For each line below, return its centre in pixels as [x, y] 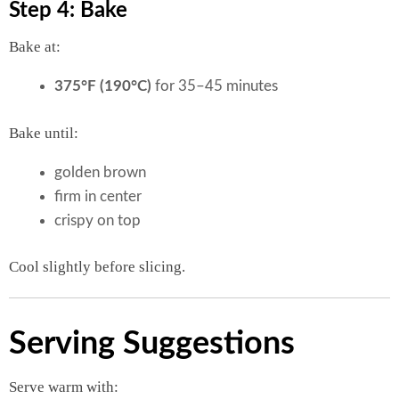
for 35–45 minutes [215, 86]
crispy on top [98, 220]
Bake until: [44, 133]
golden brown [100, 172]
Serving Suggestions [152, 343]
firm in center [98, 196]
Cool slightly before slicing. [97, 267]
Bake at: [35, 47]
